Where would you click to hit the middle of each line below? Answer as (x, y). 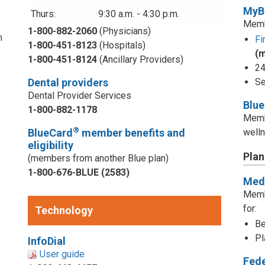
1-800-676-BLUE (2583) (79, 172)
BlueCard (51, 132)
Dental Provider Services (80, 95)
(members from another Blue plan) (98, 158)
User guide (62, 254)
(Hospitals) (122, 45)
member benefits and (132, 132)
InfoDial (47, 241)
